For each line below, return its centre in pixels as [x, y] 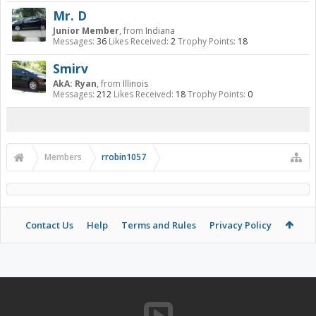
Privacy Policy [240, 225]
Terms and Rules [158, 225]
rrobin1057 [124, 157]
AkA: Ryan [75, 84]
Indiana [160, 31]
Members [63, 157]
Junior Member [86, 31]
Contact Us [49, 225]
